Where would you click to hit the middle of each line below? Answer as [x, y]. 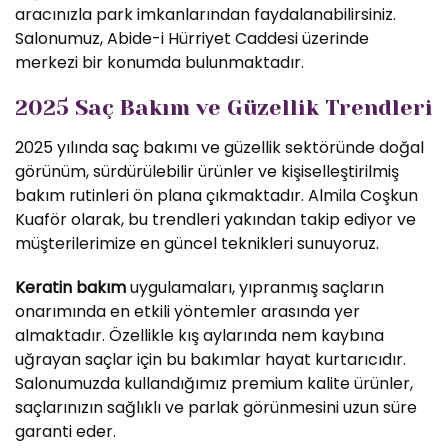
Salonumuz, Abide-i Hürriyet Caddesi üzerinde [192, 38]
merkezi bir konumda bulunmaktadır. [159, 62]
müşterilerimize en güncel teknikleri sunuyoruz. [197, 243]
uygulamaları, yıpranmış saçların [255, 287]
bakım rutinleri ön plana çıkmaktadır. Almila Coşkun [216, 195]
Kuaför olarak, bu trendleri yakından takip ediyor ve [215, 219]
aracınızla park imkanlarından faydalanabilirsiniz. [205, 14]
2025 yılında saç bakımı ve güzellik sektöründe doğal [219, 147]
